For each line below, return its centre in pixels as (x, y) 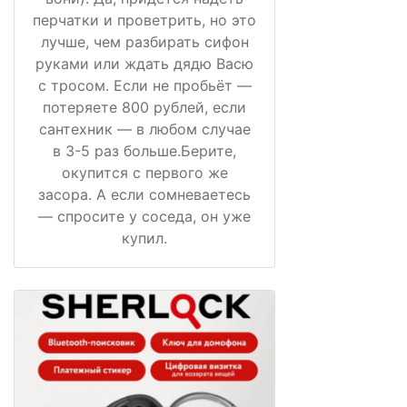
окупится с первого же (144, 172)
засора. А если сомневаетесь (144, 194)
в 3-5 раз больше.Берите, (144, 150)
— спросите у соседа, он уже (144, 216)
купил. (144, 238)
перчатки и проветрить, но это (144, 20)
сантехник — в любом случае (144, 129)
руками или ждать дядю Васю (144, 63)
